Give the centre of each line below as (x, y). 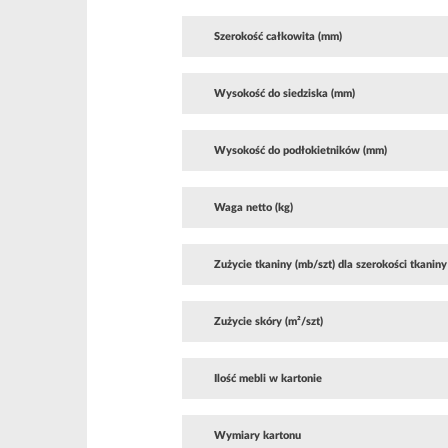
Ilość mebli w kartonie (268, 378)
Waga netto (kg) (253, 207)
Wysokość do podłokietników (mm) (300, 150)
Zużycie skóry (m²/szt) (268, 321)
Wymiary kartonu (257, 435)
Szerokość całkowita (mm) (278, 36)
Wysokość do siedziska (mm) (284, 93)
